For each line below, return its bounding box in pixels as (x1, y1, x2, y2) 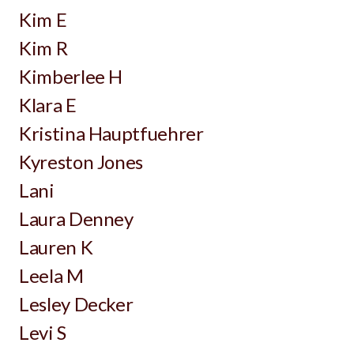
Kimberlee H (19, 65, 123, 88)
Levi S (19, 321, 66, 344)
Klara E (19, 93, 77, 116)
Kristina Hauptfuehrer (19, 122, 204, 145)
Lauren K (19, 235, 93, 258)
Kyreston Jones (19, 150, 144, 173)
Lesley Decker (19, 292, 134, 315)
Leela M (19, 264, 84, 287)
